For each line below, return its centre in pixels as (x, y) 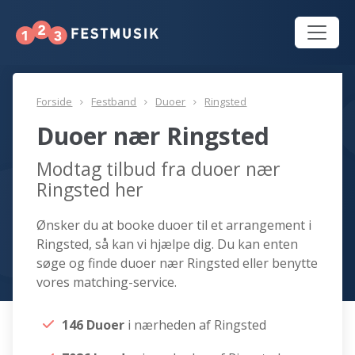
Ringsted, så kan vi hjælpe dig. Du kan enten (168, 244)
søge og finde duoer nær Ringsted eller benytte (177, 263)
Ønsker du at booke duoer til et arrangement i (174, 225)
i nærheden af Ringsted (197, 325)
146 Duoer (95, 325)
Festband (114, 102)
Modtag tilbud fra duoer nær (159, 169)
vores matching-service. (107, 282)
